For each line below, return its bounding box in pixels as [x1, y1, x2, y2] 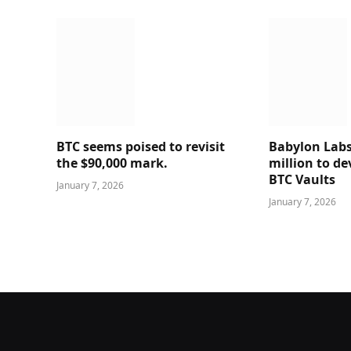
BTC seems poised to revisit [56, 137, 225, 155]
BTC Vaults [269, 170, 336, 188]
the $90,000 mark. [56, 154, 168, 172]
